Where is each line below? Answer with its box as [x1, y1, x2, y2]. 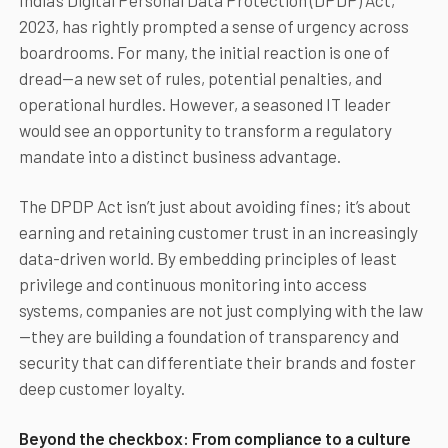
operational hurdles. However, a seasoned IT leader [18, 94, 391, 115]
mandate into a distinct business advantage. [18, 146, 341, 167]
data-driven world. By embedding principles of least [18, 248, 397, 269]
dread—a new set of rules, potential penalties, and [18, 68, 382, 89]
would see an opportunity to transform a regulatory [18, 120, 392, 141]
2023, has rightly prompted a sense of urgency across [18, 16, 409, 37]
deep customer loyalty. [18, 378, 185, 399]
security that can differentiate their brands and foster [18, 352, 416, 373]
